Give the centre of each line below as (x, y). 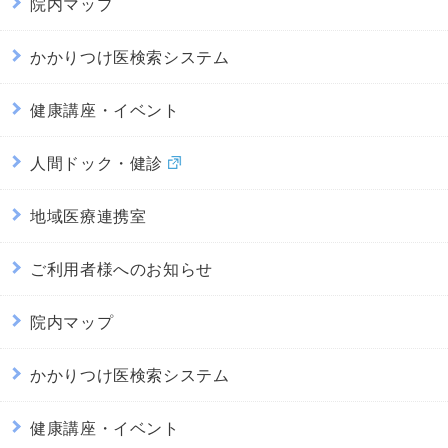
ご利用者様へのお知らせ (122, 268)
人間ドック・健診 (97, 162)
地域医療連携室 (88, 215)
